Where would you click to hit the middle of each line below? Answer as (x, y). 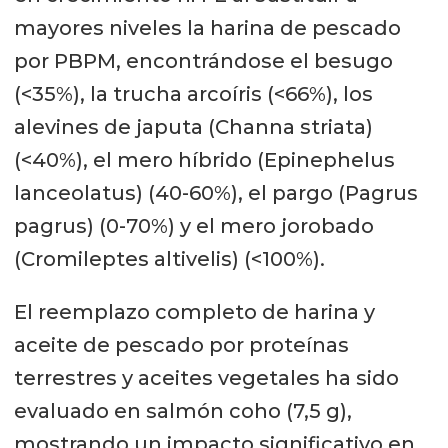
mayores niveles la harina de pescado (207, 27)
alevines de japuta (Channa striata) (193, 126)
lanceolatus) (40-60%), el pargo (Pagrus (215, 192)
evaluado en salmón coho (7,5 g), (182, 410)
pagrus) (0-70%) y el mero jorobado (193, 225)
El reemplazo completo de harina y (194, 311)
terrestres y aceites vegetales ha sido (206, 377)
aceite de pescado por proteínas (181, 344)
